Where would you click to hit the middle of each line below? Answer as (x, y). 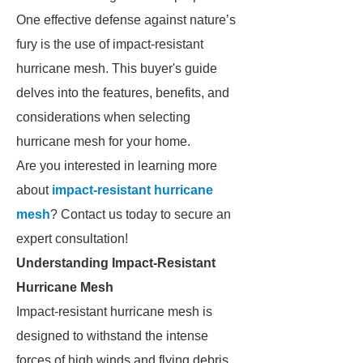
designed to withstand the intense (112, 336)
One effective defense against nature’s (126, 20)
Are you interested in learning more (117, 166)
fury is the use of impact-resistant (110, 44)
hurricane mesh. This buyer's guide (117, 68)
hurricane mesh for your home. (103, 141)
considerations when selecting (103, 117)
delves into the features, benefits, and (123, 93)
